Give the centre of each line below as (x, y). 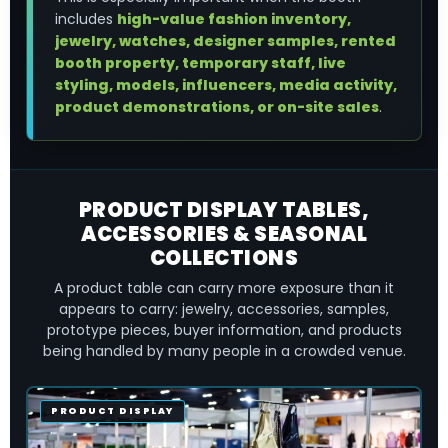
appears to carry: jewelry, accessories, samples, (224, 309)
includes (86, 19)
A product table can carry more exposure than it (224, 288)
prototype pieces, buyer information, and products (224, 330)
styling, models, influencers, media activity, (226, 85)
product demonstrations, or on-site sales (217, 107)
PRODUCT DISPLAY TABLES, (224, 210)
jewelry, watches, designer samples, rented (225, 41)
